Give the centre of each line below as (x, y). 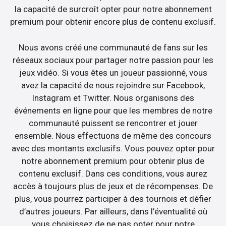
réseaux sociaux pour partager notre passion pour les (113, 60)
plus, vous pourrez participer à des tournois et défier (113, 199)
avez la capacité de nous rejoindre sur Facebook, (113, 85)
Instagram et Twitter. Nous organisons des (113, 98)
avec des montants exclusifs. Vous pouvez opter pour (113, 148)
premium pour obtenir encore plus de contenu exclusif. (113, 22)
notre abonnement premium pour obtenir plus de (113, 161)
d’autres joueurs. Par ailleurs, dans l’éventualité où (113, 211)
